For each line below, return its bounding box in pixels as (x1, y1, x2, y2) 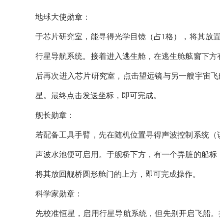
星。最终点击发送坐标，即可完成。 (35, 91, 161, 100)
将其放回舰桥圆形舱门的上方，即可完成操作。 (35, 169, 200, 178)
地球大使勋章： (35, 12, 90, 21)
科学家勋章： (35, 189, 82, 198)
